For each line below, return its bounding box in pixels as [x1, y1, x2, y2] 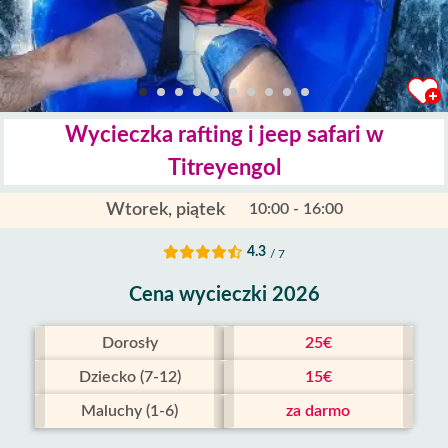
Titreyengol [167, 157, 281, 179]
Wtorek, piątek [105, 201, 225, 219]
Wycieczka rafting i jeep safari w [64, 124, 384, 146]
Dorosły [101, 335, 158, 351]
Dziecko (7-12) [78, 369, 181, 385]
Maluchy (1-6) [81, 403, 179, 419]
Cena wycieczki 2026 [128, 285, 320, 305]
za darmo [286, 403, 351, 419]
